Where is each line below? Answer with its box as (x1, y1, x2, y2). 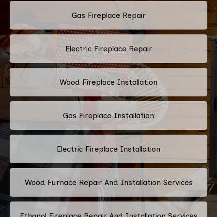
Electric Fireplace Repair (65, 44, 152, 53)
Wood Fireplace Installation (60, 77, 157, 87)
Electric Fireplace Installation (57, 144, 160, 154)
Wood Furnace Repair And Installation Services (24, 177, 193, 187)
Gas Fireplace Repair (71, 10, 146, 20)
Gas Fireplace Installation (63, 110, 154, 120)
